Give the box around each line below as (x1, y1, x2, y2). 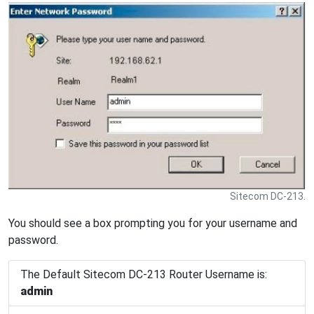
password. (8, 233, 58, 247)
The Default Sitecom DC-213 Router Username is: (20, 267, 267, 281)
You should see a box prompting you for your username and (8, 216, 297, 230)
